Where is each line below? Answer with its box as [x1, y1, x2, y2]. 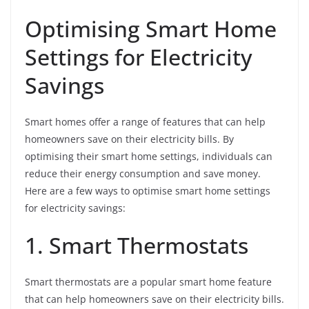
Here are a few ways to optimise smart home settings [25, 184, 270, 198]
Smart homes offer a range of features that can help [25, 115, 266, 129]
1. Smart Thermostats [25, 230, 248, 261]
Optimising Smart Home [25, 14, 277, 44]
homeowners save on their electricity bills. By [25, 132, 234, 146]
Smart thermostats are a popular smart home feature [25, 275, 272, 289]
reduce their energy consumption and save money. [25, 167, 261, 181]
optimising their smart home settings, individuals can [25, 150, 272, 163]
